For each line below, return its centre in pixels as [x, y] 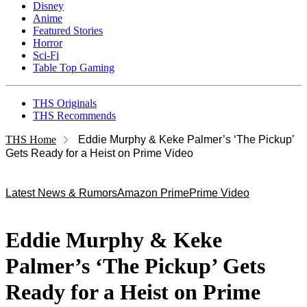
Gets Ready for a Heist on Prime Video [99, 153]
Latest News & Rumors [61, 193]
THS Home [31, 139]
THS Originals [65, 103]
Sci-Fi [46, 55]
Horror [48, 43]
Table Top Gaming [74, 67]
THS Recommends [74, 115]
